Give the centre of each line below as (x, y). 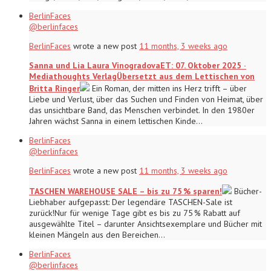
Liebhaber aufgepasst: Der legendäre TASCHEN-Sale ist (131, 202)
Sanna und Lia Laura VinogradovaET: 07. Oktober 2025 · (138, 65)
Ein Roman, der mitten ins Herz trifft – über (168, 88)
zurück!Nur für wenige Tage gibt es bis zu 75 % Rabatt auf (135, 213)
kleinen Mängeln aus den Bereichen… (97, 234)
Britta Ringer (54, 88)
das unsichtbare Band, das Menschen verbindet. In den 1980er (142, 110)
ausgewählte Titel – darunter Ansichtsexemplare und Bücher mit (145, 224)
